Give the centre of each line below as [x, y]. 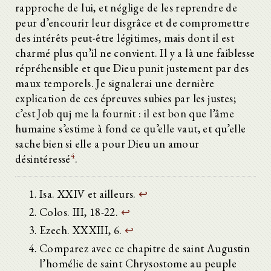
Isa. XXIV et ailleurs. [89, 194]
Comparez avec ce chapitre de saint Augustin [145, 248]
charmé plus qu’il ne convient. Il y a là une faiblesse [135, 53]
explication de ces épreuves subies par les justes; [126, 98]
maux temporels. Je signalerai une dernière [115, 83]
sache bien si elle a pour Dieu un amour [107, 143]
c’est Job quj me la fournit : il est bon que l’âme [125, 113]
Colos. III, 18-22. [80, 212]
